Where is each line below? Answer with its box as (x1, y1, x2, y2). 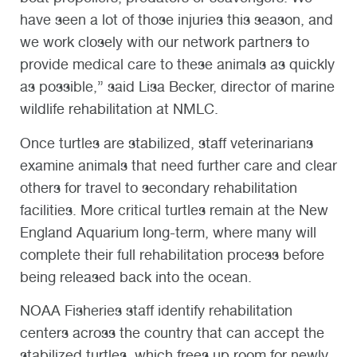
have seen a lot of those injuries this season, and (20, 11, 333, 29)
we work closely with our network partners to (20, 33, 309, 51)
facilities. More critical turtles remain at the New (20, 201, 328, 218)
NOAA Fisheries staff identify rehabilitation (20, 301, 292, 319)
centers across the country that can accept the (20, 324, 324, 341)
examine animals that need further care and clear (20, 156, 337, 174)
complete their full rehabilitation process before (20, 245, 324, 263)
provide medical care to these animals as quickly (20, 56, 335, 73)
